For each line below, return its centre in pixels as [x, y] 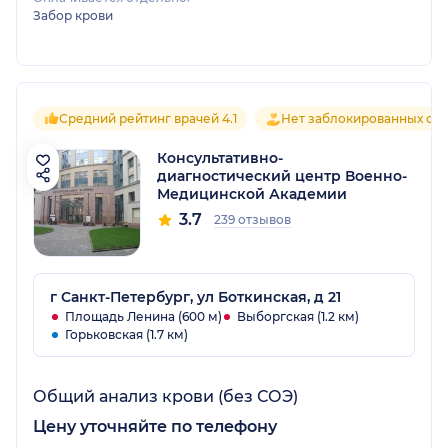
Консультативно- [220, 158]
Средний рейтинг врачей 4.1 [148, 119]
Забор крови [73, 16]
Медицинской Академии [252, 194]
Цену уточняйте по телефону [155, 427]
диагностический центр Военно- [282, 176]
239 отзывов [252, 220]
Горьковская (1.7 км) [126, 335]
